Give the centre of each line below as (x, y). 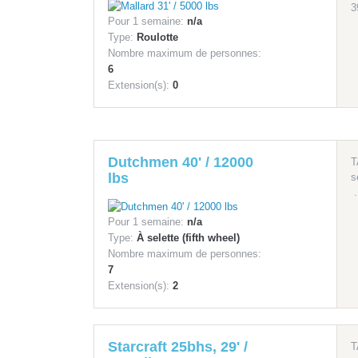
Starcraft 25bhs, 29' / (178, 347)
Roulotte (157, 38)
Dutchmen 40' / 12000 (181, 163)
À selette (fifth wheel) (188, 238)
